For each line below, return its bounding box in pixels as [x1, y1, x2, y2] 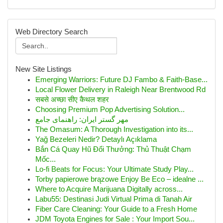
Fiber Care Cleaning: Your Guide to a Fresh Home [35, 205, 197, 213]
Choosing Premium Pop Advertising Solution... [35, 106, 185, 113]
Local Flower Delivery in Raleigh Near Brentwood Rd [35, 86, 206, 94]
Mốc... [35, 155, 56, 163]
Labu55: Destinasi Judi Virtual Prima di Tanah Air [35, 195, 192, 203]
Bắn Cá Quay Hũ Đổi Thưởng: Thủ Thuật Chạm [35, 145, 191, 153]
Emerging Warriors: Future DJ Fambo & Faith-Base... [35, 76, 208, 84]
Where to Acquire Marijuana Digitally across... [35, 185, 183, 193]
